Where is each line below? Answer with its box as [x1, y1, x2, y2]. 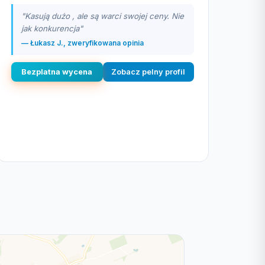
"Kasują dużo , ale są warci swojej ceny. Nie [21, 11, 184, 21]
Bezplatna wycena [21, 67, 93, 76]
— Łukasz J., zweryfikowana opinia [21, 38, 144, 47]
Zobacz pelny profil [111, 67, 186, 76]
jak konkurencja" [21, 24, 83, 33]
